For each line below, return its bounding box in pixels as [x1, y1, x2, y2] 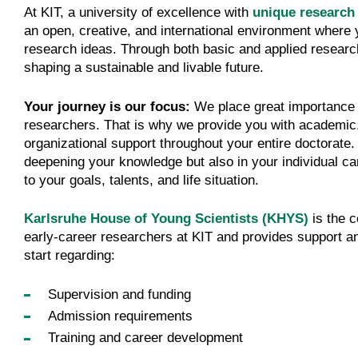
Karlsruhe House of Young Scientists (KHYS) [23, 211, 308, 227]
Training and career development [48, 330, 244, 346]
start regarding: [23, 248, 115, 264]
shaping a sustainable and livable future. [23, 60, 264, 76]
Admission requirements [48, 308, 193, 324]
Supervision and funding [48, 286, 192, 302]
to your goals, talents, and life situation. [23, 172, 259, 188]
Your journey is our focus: [23, 98, 194, 114]
